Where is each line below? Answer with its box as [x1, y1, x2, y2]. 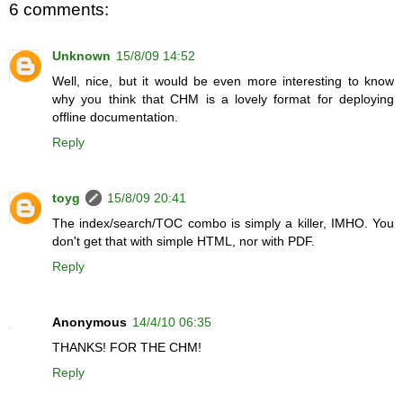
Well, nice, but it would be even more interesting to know [52, 74, 394, 89]
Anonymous [52, 315, 127, 330]
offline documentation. [52, 110, 178, 125]
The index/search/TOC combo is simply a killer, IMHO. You [52, 216, 394, 231]
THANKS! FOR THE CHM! [52, 340, 201, 355]
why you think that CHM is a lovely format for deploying [52, 92, 394, 107]
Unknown [52, 49, 111, 64]
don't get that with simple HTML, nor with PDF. [52, 234, 315, 249]
